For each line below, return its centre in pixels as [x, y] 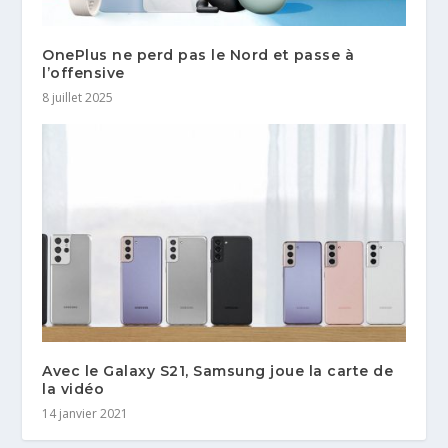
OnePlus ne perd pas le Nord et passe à [198, 55]
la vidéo [73, 389]
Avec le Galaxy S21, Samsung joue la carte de [218, 371]
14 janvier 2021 [85, 414]
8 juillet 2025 [78, 98]
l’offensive [83, 73]
